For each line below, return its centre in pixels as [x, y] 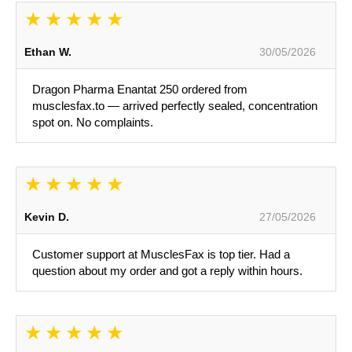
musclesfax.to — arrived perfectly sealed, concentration [175, 106]
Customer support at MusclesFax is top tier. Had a [161, 255]
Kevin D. [47, 217]
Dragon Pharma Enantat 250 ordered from [140, 90]
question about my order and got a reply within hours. [167, 271]
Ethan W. [48, 52]
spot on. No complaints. [93, 123]
